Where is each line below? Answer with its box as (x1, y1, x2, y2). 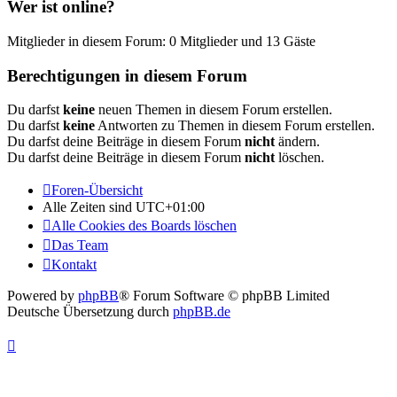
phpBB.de (173, 304, 230, 320)
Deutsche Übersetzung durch (7, 304, 173, 320)
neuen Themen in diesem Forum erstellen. (95, 102, 332, 118)
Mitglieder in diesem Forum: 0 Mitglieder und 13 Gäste (7, 33, 315, 49)
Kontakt (51, 257, 97, 273)
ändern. (275, 134, 320, 150)
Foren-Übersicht (51, 183, 143, 198)
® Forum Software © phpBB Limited (119, 288, 330, 304)
